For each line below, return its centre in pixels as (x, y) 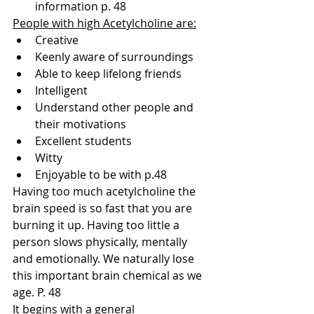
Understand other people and (116, 107)
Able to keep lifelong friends (108, 73)
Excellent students (83, 141)
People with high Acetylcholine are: (104, 23)
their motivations (81, 124)
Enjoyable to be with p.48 (101, 174)
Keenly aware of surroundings (114, 56)
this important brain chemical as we (109, 275)
